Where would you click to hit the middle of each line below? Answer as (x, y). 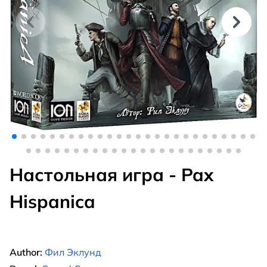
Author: (26, 252)
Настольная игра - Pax (111, 174)
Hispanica (52, 201)
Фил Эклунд (73, 252)
